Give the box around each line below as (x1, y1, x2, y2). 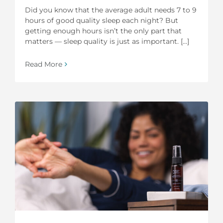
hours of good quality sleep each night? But (25, 15, 178, 25)
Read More (25, 59, 62, 69)
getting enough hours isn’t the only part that (25, 26, 182, 35)
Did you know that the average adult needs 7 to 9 (25, 5, 197, 14)
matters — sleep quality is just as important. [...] (25, 36, 189, 46)
